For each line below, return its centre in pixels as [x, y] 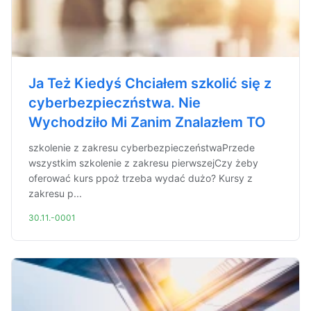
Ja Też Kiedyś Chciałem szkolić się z [150, 83]
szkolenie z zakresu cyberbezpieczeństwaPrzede [142, 148]
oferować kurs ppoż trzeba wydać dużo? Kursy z [141, 178]
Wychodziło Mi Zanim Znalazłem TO [147, 122]
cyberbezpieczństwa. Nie [115, 103]
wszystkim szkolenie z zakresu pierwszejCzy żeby [143, 163]
